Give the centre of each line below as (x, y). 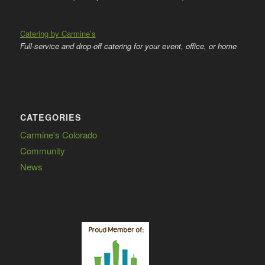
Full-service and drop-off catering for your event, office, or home (128, 46)
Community (42, 150)
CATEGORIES (51, 117)
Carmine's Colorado (58, 134)
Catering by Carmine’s (58, 33)
